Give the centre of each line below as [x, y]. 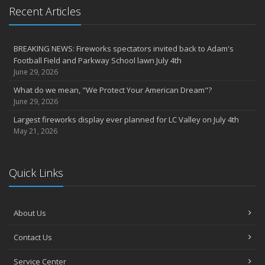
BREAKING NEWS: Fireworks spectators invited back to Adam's [124, 49]
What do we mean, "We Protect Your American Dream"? [113, 90]
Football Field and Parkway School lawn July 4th [98, 60]
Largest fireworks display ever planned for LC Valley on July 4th [126, 119]
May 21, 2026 [35, 131]
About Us [30, 213]
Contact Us [33, 237]
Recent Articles [45, 11]
